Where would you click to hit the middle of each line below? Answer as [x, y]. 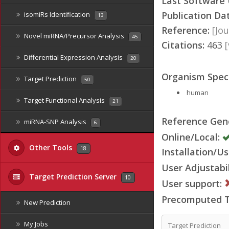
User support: [192, 183]
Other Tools [51, 147]
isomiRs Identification [57, 14]
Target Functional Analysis [64, 100]
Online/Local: [191, 137]
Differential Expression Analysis [73, 57]
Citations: [183, 45]
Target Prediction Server [73, 177]
